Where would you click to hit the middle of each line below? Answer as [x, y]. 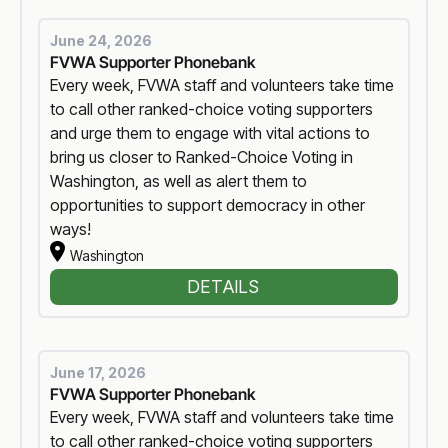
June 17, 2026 [98, 373]
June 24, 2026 [101, 41]
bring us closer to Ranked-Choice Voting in [202, 157]
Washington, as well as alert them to [179, 181]
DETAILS [224, 286]
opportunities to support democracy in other [208, 205]
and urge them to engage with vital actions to [210, 133]
